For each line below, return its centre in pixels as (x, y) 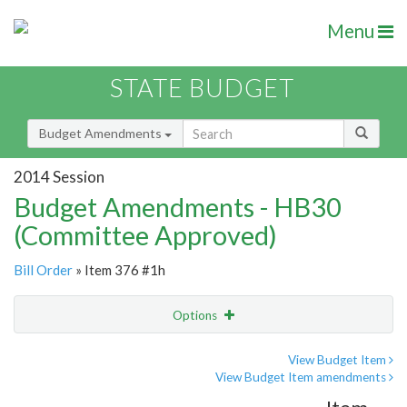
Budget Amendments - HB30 (178, 207)
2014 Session (59, 176)
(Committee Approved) (145, 235)
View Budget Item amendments (302, 377)
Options (196, 316)
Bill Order (43, 270)
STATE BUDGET (202, 88)
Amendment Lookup (76, 391)
